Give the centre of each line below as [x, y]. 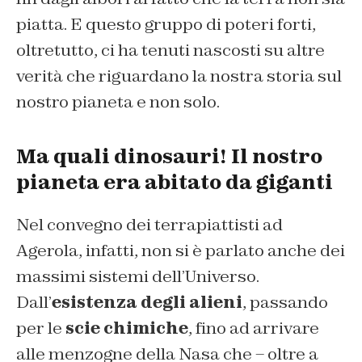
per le [41, 328]
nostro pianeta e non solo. [118, 101]
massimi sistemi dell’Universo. [138, 276]
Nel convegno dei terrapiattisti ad [149, 224]
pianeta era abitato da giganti [175, 182]
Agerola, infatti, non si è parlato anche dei [181, 250]
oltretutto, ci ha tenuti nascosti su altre [170, 50]
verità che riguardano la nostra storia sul [179, 76]
